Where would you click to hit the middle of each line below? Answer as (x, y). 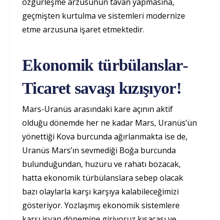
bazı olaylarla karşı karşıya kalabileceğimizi (100, 192)
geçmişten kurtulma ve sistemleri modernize (104, 16)
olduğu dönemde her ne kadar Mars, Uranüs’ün (110, 123)
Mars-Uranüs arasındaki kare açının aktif (97, 109)
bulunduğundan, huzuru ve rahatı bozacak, (101, 164)
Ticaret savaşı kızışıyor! (102, 88)
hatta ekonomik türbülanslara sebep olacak (103, 178)
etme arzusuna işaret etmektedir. (85, 30)
